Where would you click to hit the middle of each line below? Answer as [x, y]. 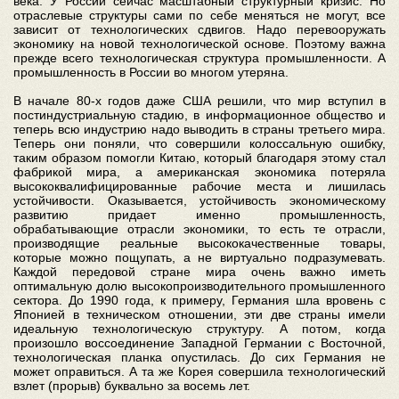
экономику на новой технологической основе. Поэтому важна [199, 44]
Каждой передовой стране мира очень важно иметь [199, 272]
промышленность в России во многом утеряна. [151, 73]
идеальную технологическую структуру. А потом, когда [199, 329]
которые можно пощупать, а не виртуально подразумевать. [199, 258]
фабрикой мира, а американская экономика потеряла [199, 172]
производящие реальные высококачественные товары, [199, 244]
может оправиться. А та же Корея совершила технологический [199, 372]
